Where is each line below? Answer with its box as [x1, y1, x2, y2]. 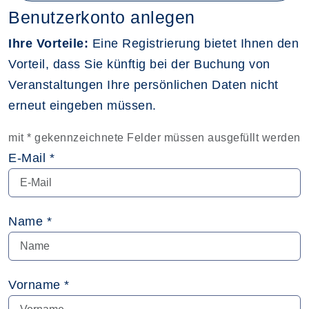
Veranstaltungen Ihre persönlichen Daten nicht [8, 77, 279, 92]
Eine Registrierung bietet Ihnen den [88, 36, 299, 50]
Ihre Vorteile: [8, 36, 88, 50]
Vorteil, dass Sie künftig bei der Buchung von [8, 57, 270, 71]
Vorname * [8, 277, 70, 292]
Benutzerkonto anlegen [8, 7, 195, 27]
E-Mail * [8, 150, 54, 165]
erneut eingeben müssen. [8, 98, 157, 112]
